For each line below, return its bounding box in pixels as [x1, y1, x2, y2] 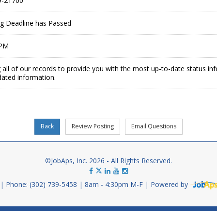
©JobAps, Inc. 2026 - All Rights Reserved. [45, 156, 172, 166]
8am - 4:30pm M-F [85, 180, 145, 189]
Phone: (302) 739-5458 [6, 180, 79, 189]
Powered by [151, 180, 190, 189]
